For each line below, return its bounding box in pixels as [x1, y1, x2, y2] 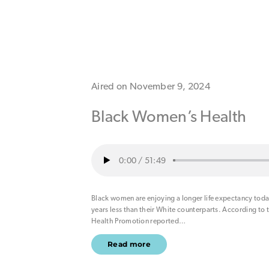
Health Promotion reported [91, 216, 180, 225]
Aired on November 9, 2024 [91, 80, 210, 92]
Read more [107, 240, 151, 249]
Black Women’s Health [91, 106, 247, 126]
